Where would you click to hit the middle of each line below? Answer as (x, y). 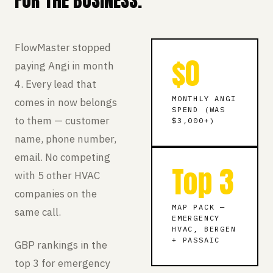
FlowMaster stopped (63, 48)
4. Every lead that (55, 84)
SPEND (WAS (199, 109)
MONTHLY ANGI (204, 98)
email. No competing (62, 157)
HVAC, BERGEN (204, 229)
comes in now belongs (66, 102)
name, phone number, (66, 139)
